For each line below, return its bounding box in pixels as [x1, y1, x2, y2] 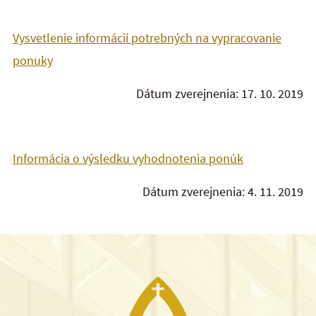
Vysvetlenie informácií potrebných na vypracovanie [13, 30, 281, 47]
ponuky [13, 52, 53, 69]
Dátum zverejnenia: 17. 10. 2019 [136, 85, 303, 102]
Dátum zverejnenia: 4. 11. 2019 [142, 183, 303, 200]
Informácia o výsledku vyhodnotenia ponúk [13, 150, 243, 167]
